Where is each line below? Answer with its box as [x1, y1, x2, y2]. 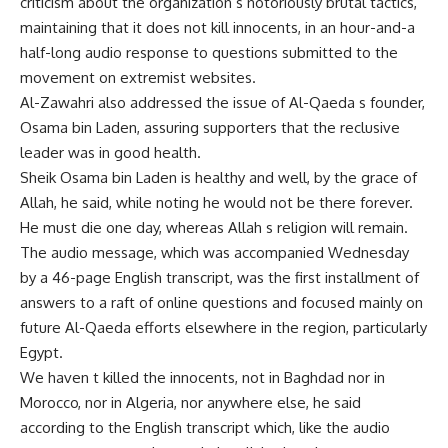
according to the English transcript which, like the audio [20, 418, 390, 437]
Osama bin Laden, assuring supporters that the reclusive [20, 118, 400, 137]
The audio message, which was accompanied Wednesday [20, 243, 409, 262]
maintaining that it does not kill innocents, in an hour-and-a [20, 18, 415, 37]
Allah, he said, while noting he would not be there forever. [20, 193, 413, 212]
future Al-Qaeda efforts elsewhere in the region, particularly [20, 318, 427, 337]
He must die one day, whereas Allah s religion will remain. [20, 218, 408, 237]
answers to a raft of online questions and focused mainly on [20, 293, 423, 312]
